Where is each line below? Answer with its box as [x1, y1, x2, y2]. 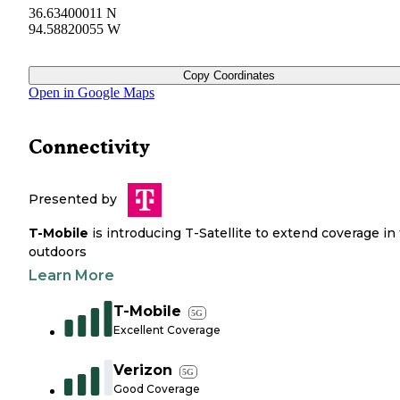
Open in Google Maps [29, 85, 154, 101]
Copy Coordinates [182, 69, 275, 83]
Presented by [29, 191, 117, 208]
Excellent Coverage [113, 323, 221, 337]
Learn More [29, 267, 114, 285]
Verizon [113, 362, 172, 379]
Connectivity [29, 136, 150, 159]
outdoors [29, 244, 87, 261]
